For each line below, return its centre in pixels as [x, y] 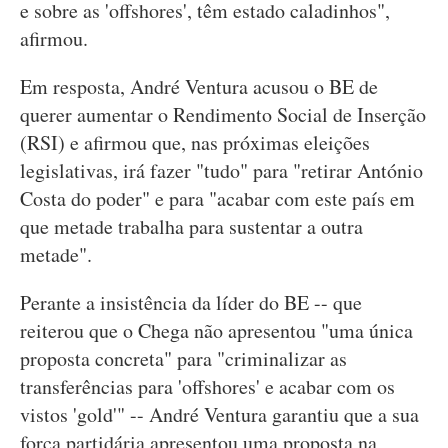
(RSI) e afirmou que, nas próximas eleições [195, 142]
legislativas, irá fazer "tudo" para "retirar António [221, 170]
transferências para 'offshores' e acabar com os [207, 386]
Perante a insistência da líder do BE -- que [191, 302]
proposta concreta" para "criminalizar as [183, 358]
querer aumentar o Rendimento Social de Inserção [223, 114]
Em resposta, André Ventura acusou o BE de [199, 86]
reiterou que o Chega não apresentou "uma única [216, 330]
